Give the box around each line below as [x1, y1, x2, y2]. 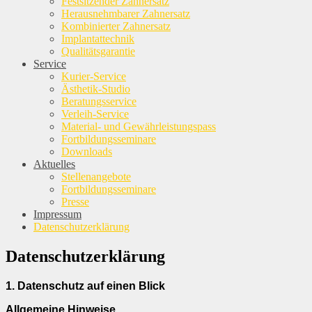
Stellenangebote [61, 171, 131, 182]
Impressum [33, 208, 81, 220]
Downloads [61, 146, 112, 157]
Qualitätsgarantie [61, 45, 135, 57]
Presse [61, 196, 89, 208]
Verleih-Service [61, 108, 129, 120]
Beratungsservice [61, 95, 136, 107]
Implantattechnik [61, 33, 134, 45]
